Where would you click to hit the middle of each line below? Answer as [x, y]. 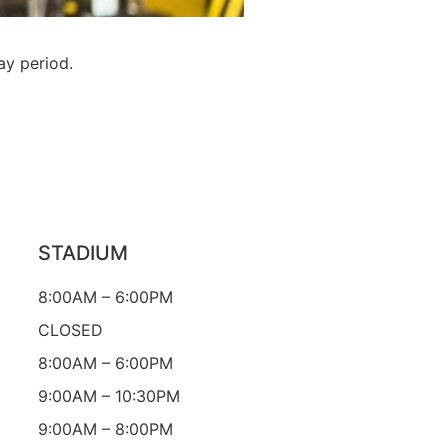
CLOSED [70, 330]
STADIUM [82, 253]
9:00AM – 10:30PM [108, 396]
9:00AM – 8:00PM [105, 429]
